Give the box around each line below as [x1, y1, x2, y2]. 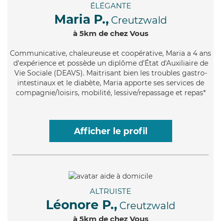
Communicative [10, 49, 66, 58]
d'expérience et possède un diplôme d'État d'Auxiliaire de [13, 59, 208, 68]
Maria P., [54, 12, 109, 27]
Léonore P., [45, 197, 117, 212]
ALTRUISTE [90, 186, 131, 196]
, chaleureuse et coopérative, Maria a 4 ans [66, 49, 211, 58]
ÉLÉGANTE [90, 1, 131, 11]
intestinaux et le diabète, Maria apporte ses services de [17, 78, 204, 88]
